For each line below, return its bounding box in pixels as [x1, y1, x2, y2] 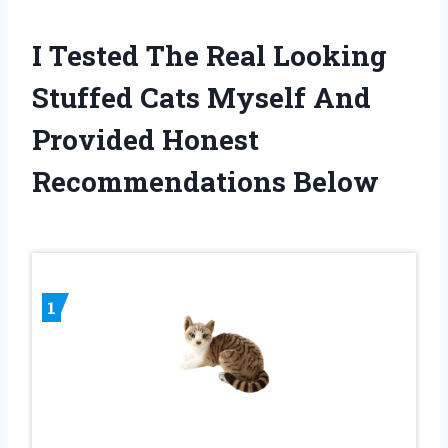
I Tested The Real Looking [32, 36, 387, 74]
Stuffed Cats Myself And [32, 78, 371, 116]
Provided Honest [32, 120, 259, 158]
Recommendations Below [32, 162, 379, 200]
